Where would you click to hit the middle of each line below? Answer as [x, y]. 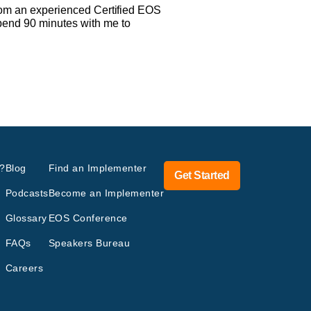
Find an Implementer [98, 168]
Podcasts [27, 193]
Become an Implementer [106, 193]
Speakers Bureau [89, 243]
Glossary [26, 218]
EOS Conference [88, 218]
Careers [24, 268]
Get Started [202, 175]
